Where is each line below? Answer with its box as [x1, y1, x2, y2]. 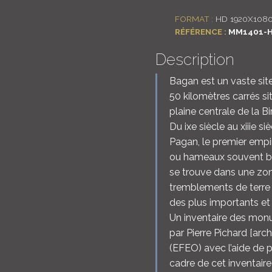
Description [155, 50, 234, 69]
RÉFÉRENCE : [175, 26, 226, 36]
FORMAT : [175, 13, 213, 24]
